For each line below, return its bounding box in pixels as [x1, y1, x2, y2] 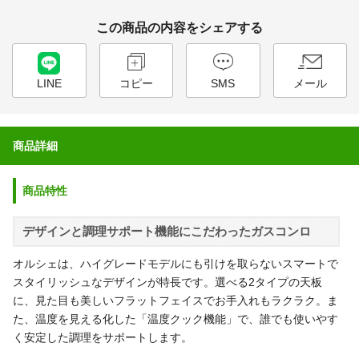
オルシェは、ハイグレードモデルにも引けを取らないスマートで [13, 257, 338, 271]
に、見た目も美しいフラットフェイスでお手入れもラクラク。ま [13, 294, 338, 308]
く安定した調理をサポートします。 [13, 331, 192, 345]
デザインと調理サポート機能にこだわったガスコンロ [22, 224, 311, 239]
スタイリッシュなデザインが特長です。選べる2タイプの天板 [13, 276, 322, 289]
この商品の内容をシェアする [96, 21, 263, 35]
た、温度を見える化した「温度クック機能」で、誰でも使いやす [13, 313, 338, 326]
